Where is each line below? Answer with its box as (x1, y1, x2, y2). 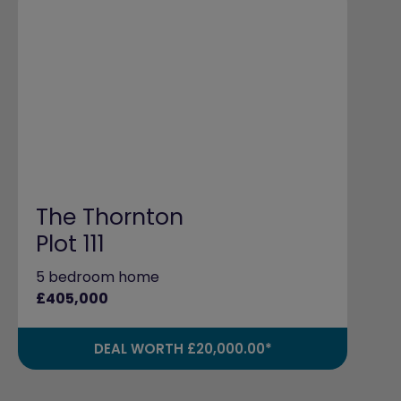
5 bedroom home (36, 267, 159, 288)
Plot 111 (36, 228, 105, 260)
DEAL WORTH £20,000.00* (93, 339, 272, 359)
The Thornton (36, 201, 183, 234)
